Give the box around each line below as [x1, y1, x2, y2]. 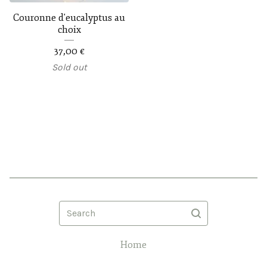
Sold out [51, 62, 87, 73]
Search [58, 201, 87, 214]
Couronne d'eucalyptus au [13, 12, 125, 24]
